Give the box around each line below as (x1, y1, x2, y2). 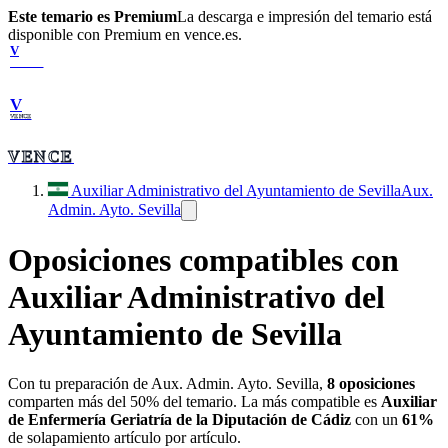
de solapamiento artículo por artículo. (8, 428, 241, 446)
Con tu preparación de (8, 374, 151, 392)
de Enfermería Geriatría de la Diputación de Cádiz (8, 410, 351, 428)
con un (351, 410, 398, 428)
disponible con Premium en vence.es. (8, 26, 242, 43)
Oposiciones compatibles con (8, 242, 399, 279)
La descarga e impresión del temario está (177, 8, 432, 25)
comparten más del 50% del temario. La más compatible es (8, 392, 377, 410)
